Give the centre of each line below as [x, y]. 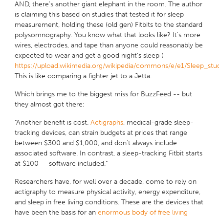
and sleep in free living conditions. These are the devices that [109, 202]
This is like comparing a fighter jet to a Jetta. [83, 76]
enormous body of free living [143, 213]
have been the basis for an [56, 213]
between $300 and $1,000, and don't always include [96, 143]
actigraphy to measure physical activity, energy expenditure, [108, 192]
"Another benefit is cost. [52, 123]
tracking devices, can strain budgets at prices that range [101, 133]
